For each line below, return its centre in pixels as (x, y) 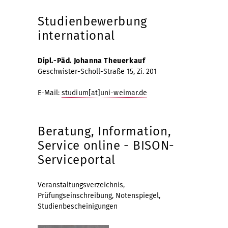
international (77, 35)
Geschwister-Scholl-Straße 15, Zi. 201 (97, 71)
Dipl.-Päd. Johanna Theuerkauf (92, 61)
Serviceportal (77, 160)
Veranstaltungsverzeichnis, (81, 185)
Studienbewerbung (93, 21)
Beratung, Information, (105, 131)
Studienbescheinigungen (78, 206)
